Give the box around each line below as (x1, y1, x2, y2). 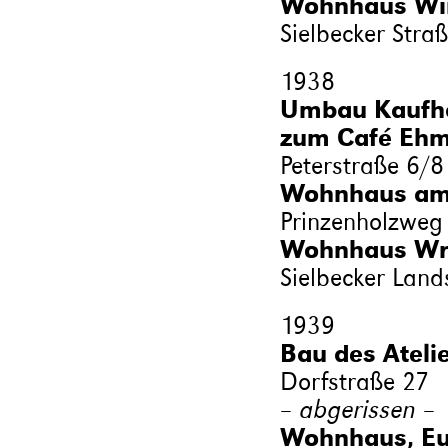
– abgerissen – (279, 394, 436, 424)
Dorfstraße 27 (279, 366, 429, 396)
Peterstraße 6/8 (279, 150, 444, 180)
